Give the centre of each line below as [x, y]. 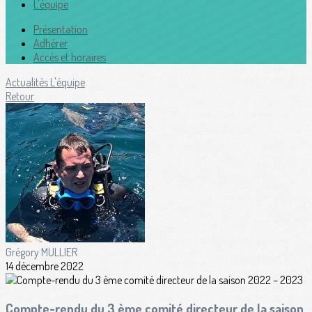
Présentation [61, 29]
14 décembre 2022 [45, 266]
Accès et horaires [70, 57]
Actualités [28, 82]
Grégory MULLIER [41, 252]
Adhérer [50, 43]
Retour [20, 96]
